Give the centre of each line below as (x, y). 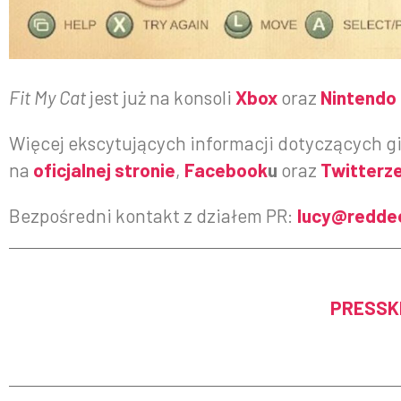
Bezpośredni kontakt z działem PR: (153, 216)
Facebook (226, 170)
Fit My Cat (47, 98)
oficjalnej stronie (104, 170)
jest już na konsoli (161, 98)
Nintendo (358, 98)
